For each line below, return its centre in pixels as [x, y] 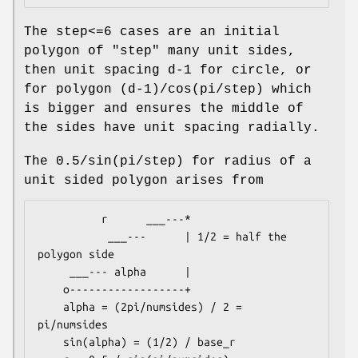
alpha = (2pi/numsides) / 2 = [50, 307]
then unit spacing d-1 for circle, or [168, 71]
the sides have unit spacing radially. [172, 128]
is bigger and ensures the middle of [164, 109]
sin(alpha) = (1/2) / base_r [50, 342]
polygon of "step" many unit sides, [160, 52]
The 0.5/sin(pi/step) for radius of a [168, 162]
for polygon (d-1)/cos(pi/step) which [168, 90]
